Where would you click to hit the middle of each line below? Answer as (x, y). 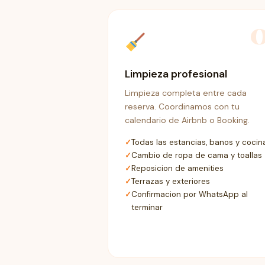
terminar (147, 207)
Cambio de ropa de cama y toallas (197, 155)
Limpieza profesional (176, 74)
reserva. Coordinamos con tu (182, 107)
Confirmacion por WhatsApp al (190, 194)
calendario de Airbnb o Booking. (187, 120)
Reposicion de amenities (177, 168)
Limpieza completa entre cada (186, 93)
